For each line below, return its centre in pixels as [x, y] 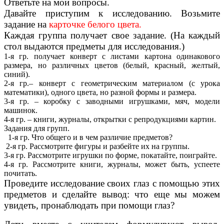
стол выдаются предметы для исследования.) [94, 46]
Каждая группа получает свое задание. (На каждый [112, 35]
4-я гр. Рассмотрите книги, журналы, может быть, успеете [112, 164]
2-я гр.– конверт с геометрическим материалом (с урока [112, 83]
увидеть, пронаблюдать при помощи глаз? [89, 205]
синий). [17, 74]
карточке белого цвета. [95, 24]
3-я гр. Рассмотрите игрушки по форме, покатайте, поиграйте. [110, 155]
